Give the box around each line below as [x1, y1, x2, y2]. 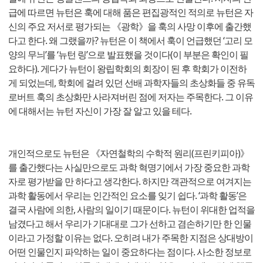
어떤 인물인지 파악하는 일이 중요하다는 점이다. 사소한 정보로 [8, 245, 251, 258]
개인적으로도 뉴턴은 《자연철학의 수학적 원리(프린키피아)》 [8, 146, 249, 160]
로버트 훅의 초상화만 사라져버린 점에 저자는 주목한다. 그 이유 [8, 90, 253, 103]
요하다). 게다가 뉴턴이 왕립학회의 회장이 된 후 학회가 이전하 [8, 62, 247, 75]
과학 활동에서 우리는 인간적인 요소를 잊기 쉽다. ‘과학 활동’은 [8, 188, 247, 202]
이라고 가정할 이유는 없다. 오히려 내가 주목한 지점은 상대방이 [8, 231, 253, 244]
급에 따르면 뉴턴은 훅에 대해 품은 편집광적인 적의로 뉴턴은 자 [8, 5, 253, 19]
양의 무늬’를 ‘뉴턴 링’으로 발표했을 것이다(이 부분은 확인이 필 [8, 48, 248, 61]
